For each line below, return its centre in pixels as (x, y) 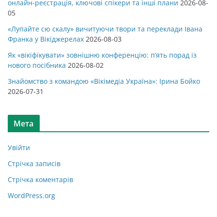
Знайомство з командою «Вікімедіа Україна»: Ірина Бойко (104, 81)
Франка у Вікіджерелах (46, 39)
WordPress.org (31, 196)
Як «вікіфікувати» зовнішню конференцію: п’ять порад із (102, 55)
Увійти (19, 148)
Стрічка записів (34, 164)
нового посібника (37, 65)
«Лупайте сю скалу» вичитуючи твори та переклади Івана (105, 29)
